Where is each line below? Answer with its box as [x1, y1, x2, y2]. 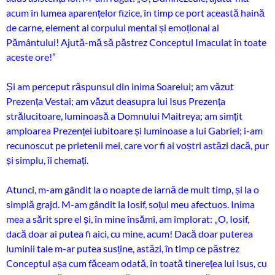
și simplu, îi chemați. [6, 154, 88, 166]
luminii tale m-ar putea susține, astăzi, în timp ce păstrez [6, 242, 239, 254]
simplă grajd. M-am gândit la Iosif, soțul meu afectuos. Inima [6, 198, 255, 210]
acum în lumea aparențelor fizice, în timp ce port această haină [6, 7, 265, 18]
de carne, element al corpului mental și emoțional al [6, 21, 219, 33]
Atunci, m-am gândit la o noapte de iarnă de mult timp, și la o [6, 184, 259, 195]
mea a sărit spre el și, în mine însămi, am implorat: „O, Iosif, [6, 213, 249, 225]
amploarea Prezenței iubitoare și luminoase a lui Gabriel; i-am [6, 125, 263, 136]
